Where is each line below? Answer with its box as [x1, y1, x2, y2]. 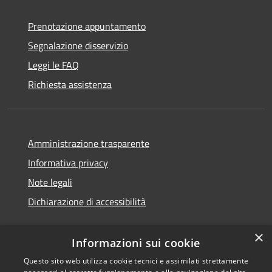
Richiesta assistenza [28, 77, 112, 92]
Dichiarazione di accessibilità [28, 194, 146, 209]
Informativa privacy [28, 155, 108, 171]
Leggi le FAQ [28, 58, 79, 73]
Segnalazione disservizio [28, 38, 128, 53]
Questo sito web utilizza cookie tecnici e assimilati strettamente [23, 256, 249, 266]
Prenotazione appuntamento [28, 19, 146, 34]
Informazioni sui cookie [72, 236, 200, 250]
